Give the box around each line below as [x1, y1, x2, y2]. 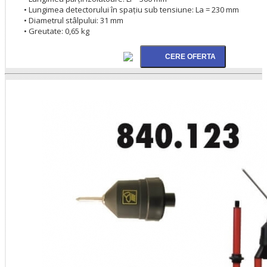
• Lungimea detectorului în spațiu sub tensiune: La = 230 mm [24, 4, 239, 15]
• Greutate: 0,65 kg [24, 25, 89, 36]
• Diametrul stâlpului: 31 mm [24, 14, 123, 26]
